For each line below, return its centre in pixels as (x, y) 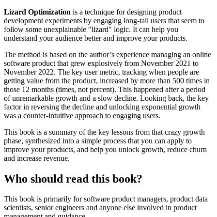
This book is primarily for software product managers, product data (106, 199)
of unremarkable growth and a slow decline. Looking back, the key (106, 98)
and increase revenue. (38, 158)
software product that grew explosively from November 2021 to (101, 63)
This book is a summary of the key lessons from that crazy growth (104, 132)
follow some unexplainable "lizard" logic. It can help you (91, 29)
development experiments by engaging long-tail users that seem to (104, 20)
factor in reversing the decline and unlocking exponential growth (102, 107)
